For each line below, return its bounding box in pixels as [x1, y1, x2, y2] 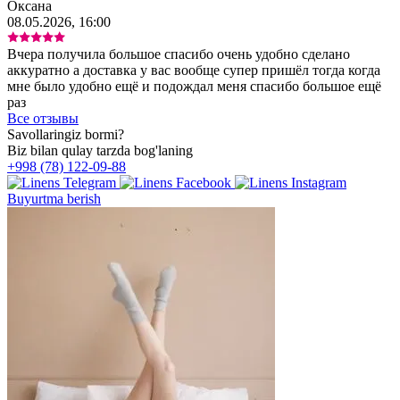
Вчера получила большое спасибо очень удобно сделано [7, 46, 350, 62]
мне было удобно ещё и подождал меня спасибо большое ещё [7, 78, 381, 94]
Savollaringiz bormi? [7, 126, 124, 142]
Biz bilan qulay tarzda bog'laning [7, 142, 193, 158]
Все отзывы [7, 110, 79, 126]
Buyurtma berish [7, 190, 101, 206]
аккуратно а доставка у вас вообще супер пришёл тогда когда [7, 62, 380, 78]
